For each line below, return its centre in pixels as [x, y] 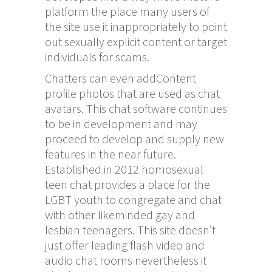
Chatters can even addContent [121, 78]
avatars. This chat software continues [136, 108]
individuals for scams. [97, 56]
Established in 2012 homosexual [124, 169]
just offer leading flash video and [125, 245]
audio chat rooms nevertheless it [126, 260]
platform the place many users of [127, 11]
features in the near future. [110, 154]
